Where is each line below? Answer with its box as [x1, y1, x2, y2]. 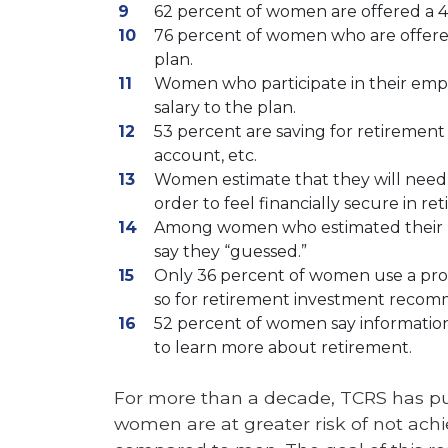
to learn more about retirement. [154, 337, 412, 357]
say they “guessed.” [154, 241, 307, 261]
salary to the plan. [154, 97, 296, 117]
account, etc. [154, 145, 257, 165]
